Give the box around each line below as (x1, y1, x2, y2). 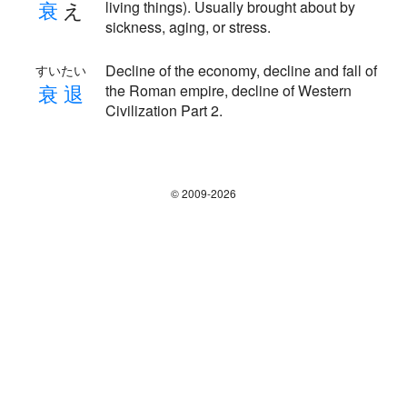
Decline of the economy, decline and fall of (105, 60, 377, 81)
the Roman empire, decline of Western (105, 80, 352, 101)
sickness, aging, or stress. (105, 16, 271, 37)
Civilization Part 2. (105, 100, 223, 121)
